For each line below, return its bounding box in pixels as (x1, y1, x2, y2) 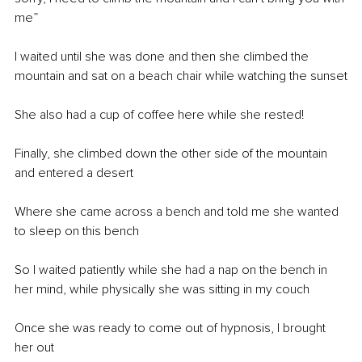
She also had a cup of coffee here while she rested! (15, 106, 304, 123)
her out (15, 339, 54, 356)
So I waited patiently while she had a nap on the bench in (15, 261, 330, 278)
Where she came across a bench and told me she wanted (15, 203, 342, 220)
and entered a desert (15, 164, 133, 181)
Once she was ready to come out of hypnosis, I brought (15, 319, 329, 336)
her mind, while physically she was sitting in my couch (15, 280, 309, 297)
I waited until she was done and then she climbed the (15, 48, 312, 65)
